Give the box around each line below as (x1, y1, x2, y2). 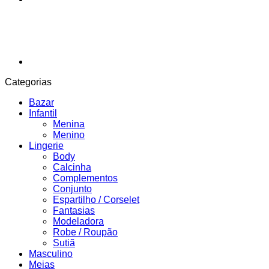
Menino (53, 130, 85, 141)
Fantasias (53, 205, 95, 216)
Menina (53, 119, 85, 130)
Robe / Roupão (53, 227, 118, 238)
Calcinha (53, 162, 91, 173)
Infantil (29, 108, 57, 119)
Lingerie (29, 141, 64, 151)
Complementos (53, 173, 118, 184)
